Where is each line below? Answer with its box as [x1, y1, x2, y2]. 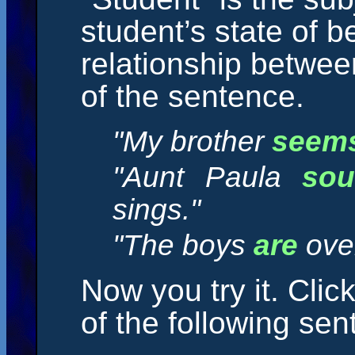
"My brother [113, 125, 272, 158]
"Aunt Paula [113, 161, 303, 193]
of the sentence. [81, 79, 304, 113]
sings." [113, 193, 200, 226]
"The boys [113, 229, 254, 261]
